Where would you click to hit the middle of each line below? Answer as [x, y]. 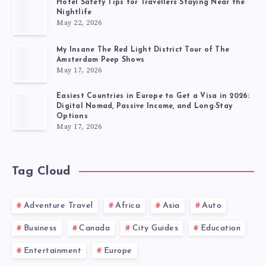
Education [220, 229]
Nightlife [74, 12]
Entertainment [52, 251]
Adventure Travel [58, 206]
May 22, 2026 [79, 23]
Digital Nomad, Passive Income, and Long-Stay [144, 107]
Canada [94, 229]
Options [72, 117]
